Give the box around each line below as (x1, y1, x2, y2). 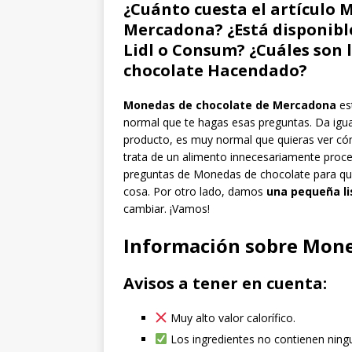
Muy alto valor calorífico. (167, 310, 295, 325)
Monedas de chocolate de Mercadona (123, 97, 336, 112)
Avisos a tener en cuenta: (123, 272, 327, 294)
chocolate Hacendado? (123, 59, 307, 81)
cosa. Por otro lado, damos (123, 183, 266, 199)
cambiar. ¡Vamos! (123, 200, 210, 216)
